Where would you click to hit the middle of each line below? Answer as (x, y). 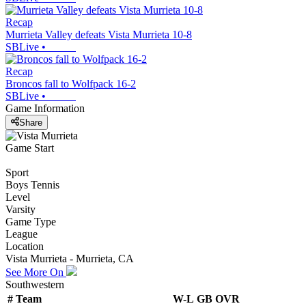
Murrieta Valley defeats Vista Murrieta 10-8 (99, 35)
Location (25, 246)
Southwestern (35, 284)
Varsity (20, 209)
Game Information (45, 109)
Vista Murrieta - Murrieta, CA (70, 258)
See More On (36, 272)
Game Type (31, 221)
